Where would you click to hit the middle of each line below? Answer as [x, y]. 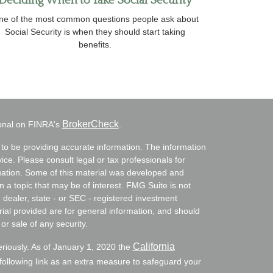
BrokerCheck [90, 124]
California [154, 246]
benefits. [95, 44]
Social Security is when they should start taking [95, 31]
